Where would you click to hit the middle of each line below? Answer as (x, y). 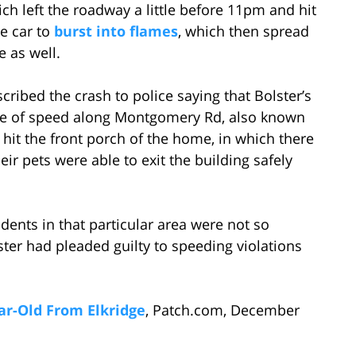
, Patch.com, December (222, 310)
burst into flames (116, 31)
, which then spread (244, 31)
